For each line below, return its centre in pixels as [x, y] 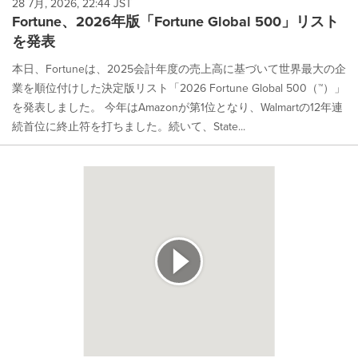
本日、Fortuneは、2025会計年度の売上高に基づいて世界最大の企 [179, 69]
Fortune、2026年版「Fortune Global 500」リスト [175, 21]
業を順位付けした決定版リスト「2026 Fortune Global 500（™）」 [179, 88]
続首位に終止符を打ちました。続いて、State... [129, 126]
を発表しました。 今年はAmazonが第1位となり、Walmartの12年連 [177, 107]
